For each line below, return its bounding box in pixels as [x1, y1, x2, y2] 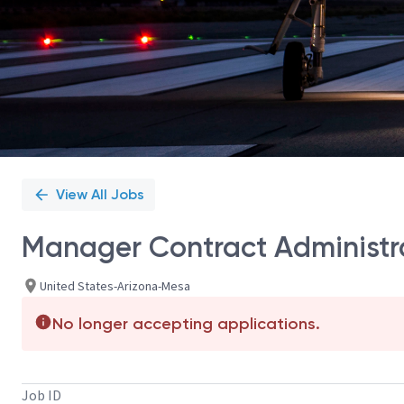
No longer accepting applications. [52, 314, 320, 334]
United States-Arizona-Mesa [40, 277, 190, 294]
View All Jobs [56, 186, 144, 203]
